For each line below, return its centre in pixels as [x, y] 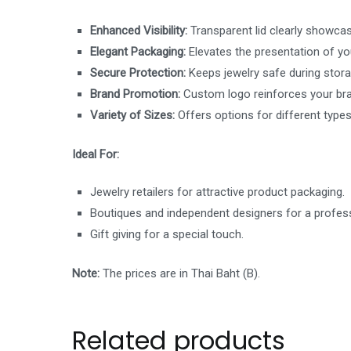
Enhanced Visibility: [139, 31]
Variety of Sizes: [133, 116]
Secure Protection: [138, 73]
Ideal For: [96, 155]
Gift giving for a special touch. [167, 235]
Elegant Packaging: [138, 52]
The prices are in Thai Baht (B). [180, 274]
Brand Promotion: [136, 94]
